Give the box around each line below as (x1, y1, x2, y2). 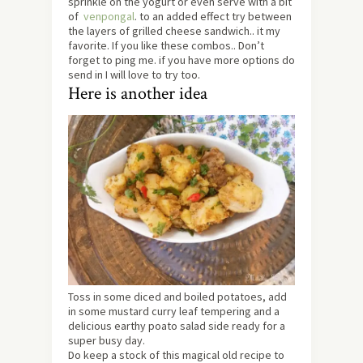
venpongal (81, 8, 135, 23)
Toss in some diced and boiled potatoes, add (68, 288, 287, 304)
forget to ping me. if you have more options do (68, 52, 295, 67)
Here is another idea (68, 81, 207, 105)
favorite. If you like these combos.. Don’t (68, 37, 264, 53)
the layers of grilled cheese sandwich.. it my (68, 23, 280, 38)
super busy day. (68, 332, 145, 348)
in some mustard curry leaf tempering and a (68, 303, 280, 318)
